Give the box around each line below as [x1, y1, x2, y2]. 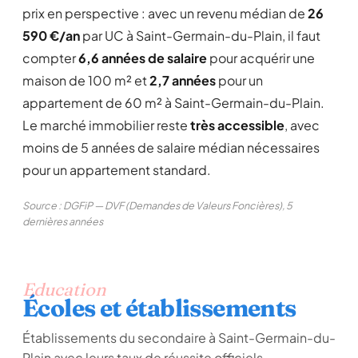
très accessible [190, 117, 284, 133]
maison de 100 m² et [22, 72, 149, 89]
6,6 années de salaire [78, 50, 207, 66]
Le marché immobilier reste [22, 117, 190, 133]
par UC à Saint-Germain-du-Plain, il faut [80, 27, 320, 44]
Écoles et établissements [22, 293, 296, 323]
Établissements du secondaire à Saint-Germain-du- [22, 329, 336, 346]
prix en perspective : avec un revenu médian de [22, 5, 308, 22]
